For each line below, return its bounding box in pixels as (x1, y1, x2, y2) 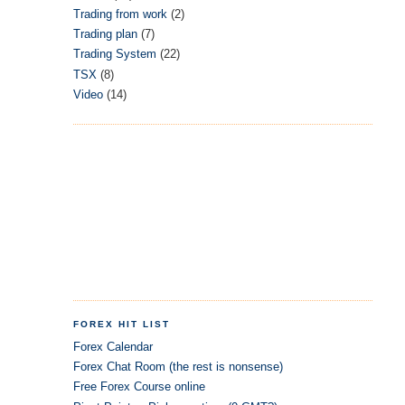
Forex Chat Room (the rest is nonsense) (72, 360, 283, 374)
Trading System (72, 47, 156, 61)
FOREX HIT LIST (72, 319, 170, 330)
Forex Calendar (72, 339, 153, 353)
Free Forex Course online (72, 380, 205, 394)
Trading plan (72, 27, 137, 42)
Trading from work (72, 6, 167, 21)
